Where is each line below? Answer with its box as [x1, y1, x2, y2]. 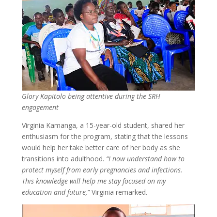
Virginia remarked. [89, 187, 147, 197]
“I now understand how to [106, 154, 185, 164]
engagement [21, 103, 59, 112]
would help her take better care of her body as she [21, 143, 180, 153]
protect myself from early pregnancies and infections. [21, 165, 183, 175]
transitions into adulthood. [21, 154, 106, 164]
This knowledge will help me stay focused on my [21, 176, 166, 186]
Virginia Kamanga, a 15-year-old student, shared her [21, 121, 185, 130]
